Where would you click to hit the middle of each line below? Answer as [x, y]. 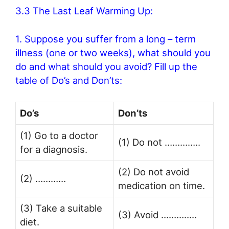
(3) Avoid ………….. [157, 214]
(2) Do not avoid [154, 171]
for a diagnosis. [54, 149]
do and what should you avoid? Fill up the [106, 66]
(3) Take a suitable [61, 208]
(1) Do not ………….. [159, 142]
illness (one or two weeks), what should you [113, 52]
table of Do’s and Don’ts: [69, 80]
